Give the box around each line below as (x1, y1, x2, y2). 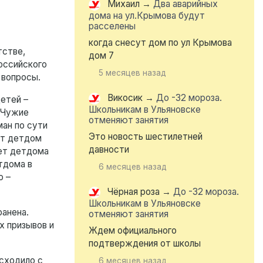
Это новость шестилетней (89, 131, 203, 143)
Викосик (107, 92, 143, 104)
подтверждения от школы (89, 238, 201, 249)
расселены (89, 21, 136, 32)
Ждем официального (89, 225, 177, 237)
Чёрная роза (107, 186, 160, 198)
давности (89, 144, 129, 156)
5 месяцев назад (99, 68, 167, 78)
